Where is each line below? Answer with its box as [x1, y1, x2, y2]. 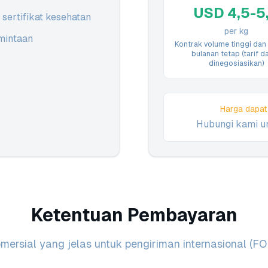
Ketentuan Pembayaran [31, 205, 237, 226]
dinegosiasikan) [208, 59, 264, 68]
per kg [224, 26, 248, 36]
